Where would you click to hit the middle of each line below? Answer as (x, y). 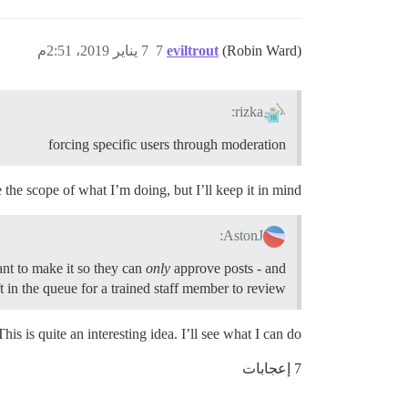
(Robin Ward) (262, 50)
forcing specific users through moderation (167, 144)
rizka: (250, 111)
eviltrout (193, 50)
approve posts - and (228, 269)
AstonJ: (244, 236)
